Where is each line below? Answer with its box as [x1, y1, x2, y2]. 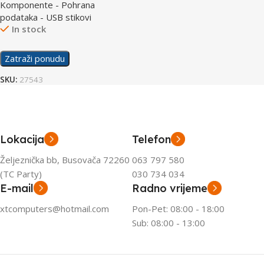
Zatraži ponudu [5, 52, 65, 65]
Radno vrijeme [132, 181, 207, 196]
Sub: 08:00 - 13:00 [132, 217, 205, 229]
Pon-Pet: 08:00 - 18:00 [132, 203, 225, 215]
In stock [12, 23, 46, 35]
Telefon [132, 133, 171, 147]
